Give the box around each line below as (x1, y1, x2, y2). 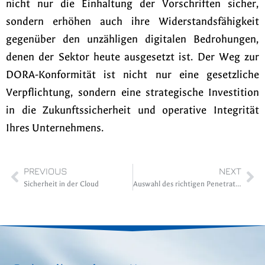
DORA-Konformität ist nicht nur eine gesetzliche (6, 69, 259, 82)
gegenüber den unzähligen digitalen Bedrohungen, (6, 33, 259, 46)
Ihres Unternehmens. (6, 122, 104, 135)
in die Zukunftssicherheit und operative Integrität (6, 104, 259, 117)
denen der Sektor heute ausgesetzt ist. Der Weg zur (6, 51, 259, 64)
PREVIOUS (24, 165, 67, 176)
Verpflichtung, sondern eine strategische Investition (6, 86, 259, 99)
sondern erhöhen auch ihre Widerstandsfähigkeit (6, 15, 259, 28)
